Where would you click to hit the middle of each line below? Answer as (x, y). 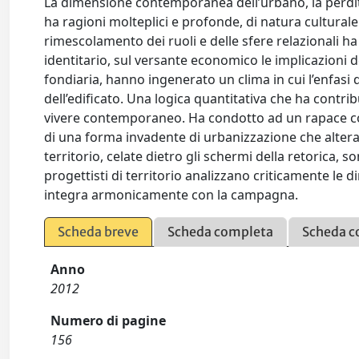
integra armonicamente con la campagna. (171, 195)
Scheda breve (99, 232)
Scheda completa (221, 232)
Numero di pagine (109, 321)
